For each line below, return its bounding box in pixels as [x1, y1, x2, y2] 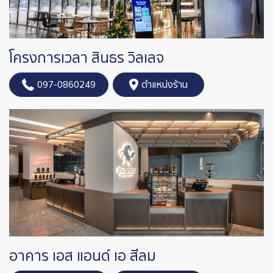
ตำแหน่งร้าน [141, 77, 188, 93]
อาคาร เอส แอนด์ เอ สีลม [9, 245, 156, 268]
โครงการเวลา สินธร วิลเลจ [9, 47, 164, 70]
